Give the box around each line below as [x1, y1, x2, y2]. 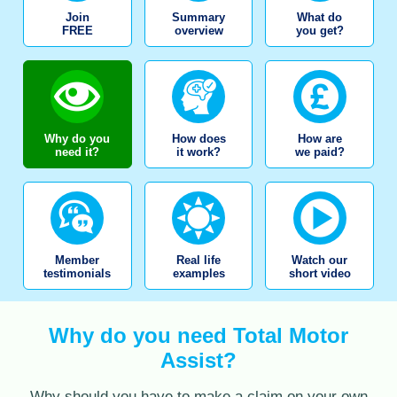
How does [171, 132, 226, 146]
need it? [55, 145, 100, 160]
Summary [172, 11, 225, 25]
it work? [176, 145, 221, 160]
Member [55, 253, 100, 268]
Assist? [160, 348, 237, 373]
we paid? [294, 145, 345, 160]
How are [297, 132, 342, 146]
